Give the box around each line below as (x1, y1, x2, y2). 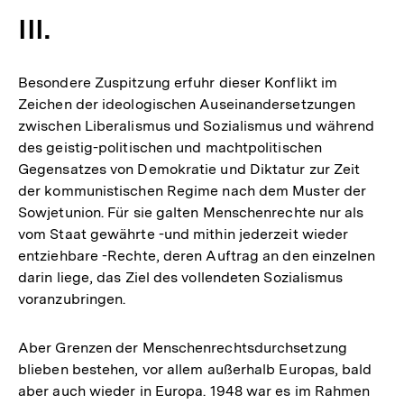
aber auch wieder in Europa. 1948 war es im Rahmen (18, 381, 371, 399)
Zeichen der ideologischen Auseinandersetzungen (18, 95, 356, 113)
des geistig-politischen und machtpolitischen (18, 138, 322, 156)
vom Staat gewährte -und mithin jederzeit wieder (18, 225, 349, 243)
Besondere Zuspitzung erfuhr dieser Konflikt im (18, 73, 338, 91)
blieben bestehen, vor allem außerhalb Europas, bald (18, 360, 372, 378)
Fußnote (96, 23, 153, 41)
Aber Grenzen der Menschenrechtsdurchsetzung (18, 338, 347, 356)
